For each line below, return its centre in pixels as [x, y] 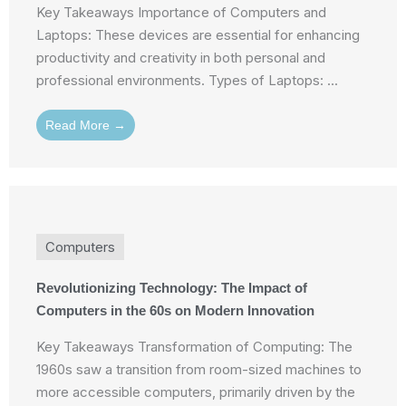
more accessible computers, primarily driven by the [196, 391]
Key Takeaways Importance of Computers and [181, 12]
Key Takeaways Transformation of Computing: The [194, 346]
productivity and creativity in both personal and [181, 57]
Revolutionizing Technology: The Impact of [172, 287]
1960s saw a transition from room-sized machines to [199, 369]
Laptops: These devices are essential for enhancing [198, 34]
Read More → [86, 125]
